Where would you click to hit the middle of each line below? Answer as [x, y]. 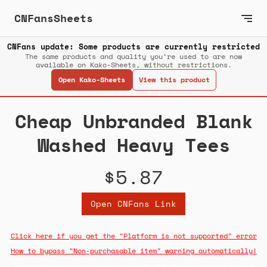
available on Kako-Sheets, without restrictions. [133, 65]
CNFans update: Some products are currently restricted [133, 47]
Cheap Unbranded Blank [133, 121]
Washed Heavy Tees [133, 145]
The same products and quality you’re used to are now [133, 57]
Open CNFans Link [133, 204]
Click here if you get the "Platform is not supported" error [133, 236]
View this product [174, 80]
